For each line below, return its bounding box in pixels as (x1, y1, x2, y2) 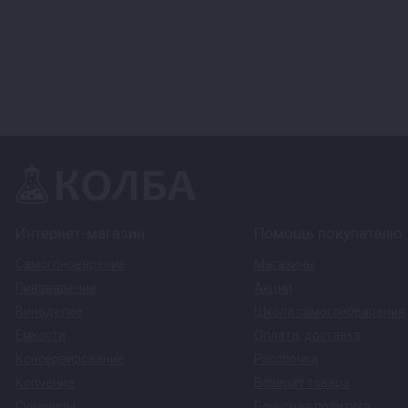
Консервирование (15, 352, 125, 366)
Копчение (15, 375, 75, 390)
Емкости (15, 328, 66, 342)
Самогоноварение (15, 257, 126, 271)
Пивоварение (15, 280, 97, 295)
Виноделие (15, 304, 83, 319)
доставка (304, 328, 361, 342)
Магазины (254, 257, 315, 271)
